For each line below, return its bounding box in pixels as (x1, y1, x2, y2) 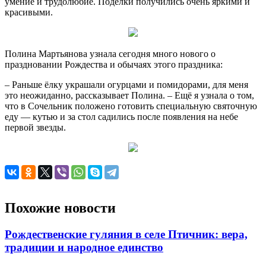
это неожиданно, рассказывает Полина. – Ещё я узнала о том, (5, 90, 254, 101)
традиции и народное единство (5, 241, 163, 254)
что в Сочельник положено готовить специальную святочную (5, 101, 257, 112)
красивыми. (5, 7, 53, 18)
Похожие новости (5, 200, 116, 216)
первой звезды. (5, 122, 66, 133)
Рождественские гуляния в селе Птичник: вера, (5, 228, 248, 241)
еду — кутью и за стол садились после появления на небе (5, 112, 238, 122)
